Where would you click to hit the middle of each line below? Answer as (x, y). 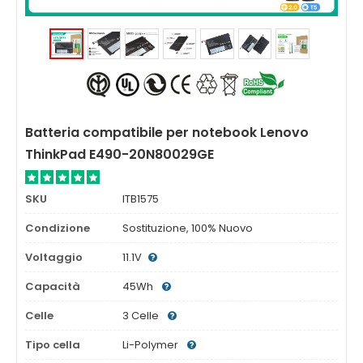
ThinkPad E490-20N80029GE (120, 154)
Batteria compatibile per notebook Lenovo (167, 132)
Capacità (53, 286)
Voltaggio (54, 257)
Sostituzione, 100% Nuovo (188, 228)
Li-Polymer (152, 345)
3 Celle (142, 316)
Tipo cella (53, 345)
